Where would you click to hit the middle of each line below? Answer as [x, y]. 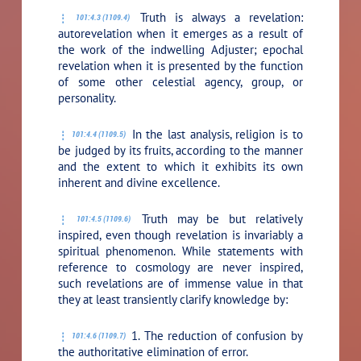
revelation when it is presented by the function [180, 65]
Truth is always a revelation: [217, 17]
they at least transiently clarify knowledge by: [173, 299]
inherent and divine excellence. [139, 182]
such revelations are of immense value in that [180, 283]
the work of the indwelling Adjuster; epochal [180, 49]
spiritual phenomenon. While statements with [180, 251]
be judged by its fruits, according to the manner [180, 150]
